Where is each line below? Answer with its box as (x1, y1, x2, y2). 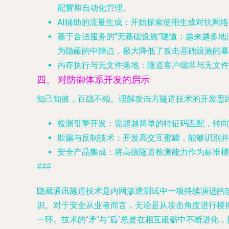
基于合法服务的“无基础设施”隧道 (57, 32, 177, 41)
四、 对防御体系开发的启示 (37, 75, 150, 85)
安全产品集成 (57, 147, 106, 157)
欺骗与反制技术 (57, 133, 114, 143)
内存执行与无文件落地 (57, 60, 139, 70)
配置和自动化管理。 (57, 3, 131, 13)
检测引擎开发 (57, 119, 106, 128)
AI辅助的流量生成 (57, 17, 122, 27)
